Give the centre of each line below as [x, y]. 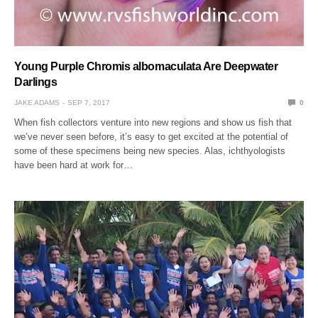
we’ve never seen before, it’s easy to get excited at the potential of [152, 136]
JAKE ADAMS [37, 102]
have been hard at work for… [74, 165]
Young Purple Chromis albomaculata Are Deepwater [146, 66]
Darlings [36, 82]
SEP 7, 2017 [89, 102]
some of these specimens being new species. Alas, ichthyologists [150, 150]
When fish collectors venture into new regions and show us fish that [153, 122]
